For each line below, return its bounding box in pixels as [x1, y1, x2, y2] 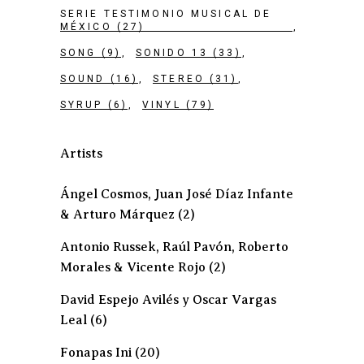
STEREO [153, 73, 205, 84]
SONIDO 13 [135, 47, 209, 58]
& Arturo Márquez [60, 207, 175, 222]
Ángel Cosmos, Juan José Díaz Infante [60, 187, 293, 201]
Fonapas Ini [60, 345, 132, 360]
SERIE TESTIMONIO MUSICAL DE [60, 8, 272, 19]
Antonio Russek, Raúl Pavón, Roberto [60, 240, 288, 254]
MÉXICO [60, 21, 112, 32]
